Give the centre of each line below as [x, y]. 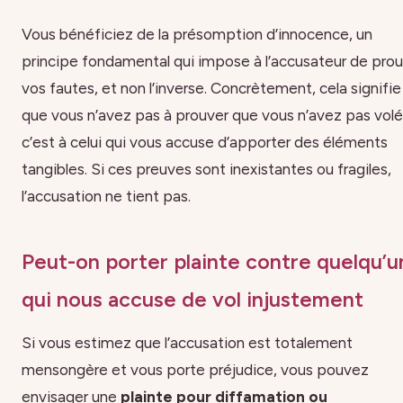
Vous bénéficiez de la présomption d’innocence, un [197, 34]
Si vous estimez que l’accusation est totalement [187, 342]
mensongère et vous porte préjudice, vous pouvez [195, 369]
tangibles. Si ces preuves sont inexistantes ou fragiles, [206, 169]
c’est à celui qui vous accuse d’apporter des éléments [205, 142]
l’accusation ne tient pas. [106, 196]
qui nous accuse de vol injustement [193, 300]
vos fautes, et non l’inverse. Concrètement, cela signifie [211, 88]
